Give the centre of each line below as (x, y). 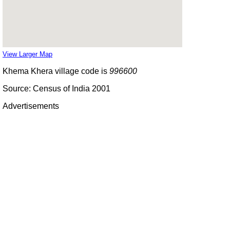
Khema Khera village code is (56, 71)
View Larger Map (27, 54)
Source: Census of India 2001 (56, 88)
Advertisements (31, 106)
